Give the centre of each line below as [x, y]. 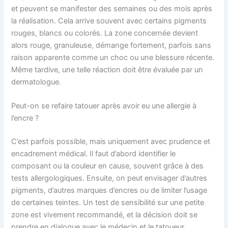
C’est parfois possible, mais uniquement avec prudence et [111, 141]
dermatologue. [36, 82]
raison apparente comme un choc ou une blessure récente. [113, 57]
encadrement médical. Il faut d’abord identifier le [94, 153]
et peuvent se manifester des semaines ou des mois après [112, 8]
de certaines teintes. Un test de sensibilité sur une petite [108, 202]
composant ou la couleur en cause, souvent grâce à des [108, 166]
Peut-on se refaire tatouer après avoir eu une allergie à [104, 106]
